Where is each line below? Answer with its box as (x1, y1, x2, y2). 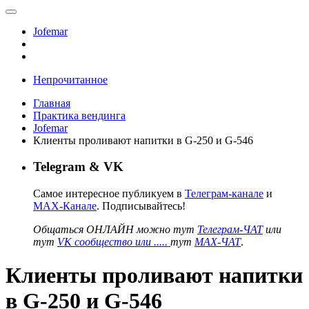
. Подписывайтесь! (97, 199, 186, 212)
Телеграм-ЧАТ (197, 223, 263, 235)
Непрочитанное (33, 73, 108, 86)
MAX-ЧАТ (195, 235, 241, 248)
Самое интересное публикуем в (33, 187, 185, 199)
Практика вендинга (33, 109, 126, 121)
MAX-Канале (33, 199, 97, 212)
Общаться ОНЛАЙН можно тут (33, 223, 197, 235)
